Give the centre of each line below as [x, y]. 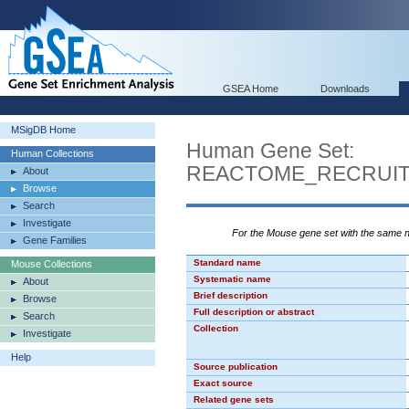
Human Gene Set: [270, 151]
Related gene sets [234, 399]
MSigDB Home [43, 130]
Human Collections [52, 153]
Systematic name [232, 279]
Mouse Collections [52, 264]
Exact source [223, 383]
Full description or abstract [254, 312]
